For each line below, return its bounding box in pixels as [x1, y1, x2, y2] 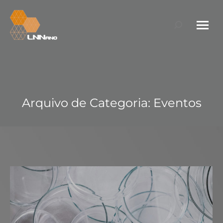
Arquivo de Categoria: [21, 96, 153, 110]
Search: [174, 21, 203, 31]
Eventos [153, 96, 202, 110]
